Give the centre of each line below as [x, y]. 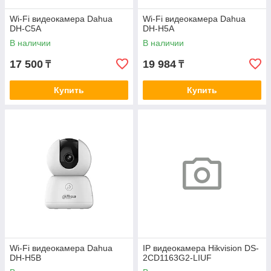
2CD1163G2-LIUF [177, 258]
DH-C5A [25, 28]
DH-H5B [25, 258]
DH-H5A [158, 28]
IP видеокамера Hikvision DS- [201, 248]
